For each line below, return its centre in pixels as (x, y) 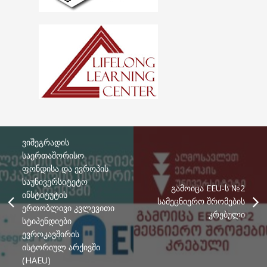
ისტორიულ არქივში (61, 247)
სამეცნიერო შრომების (201, 201)
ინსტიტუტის (44, 195)
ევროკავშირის (50, 234)
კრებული (227, 215)
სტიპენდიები (46, 221)
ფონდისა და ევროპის (65, 169)
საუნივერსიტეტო (55, 182)
